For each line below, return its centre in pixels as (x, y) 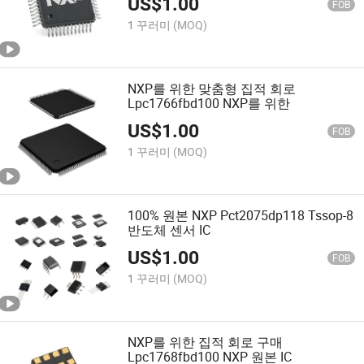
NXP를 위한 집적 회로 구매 (206, 342)
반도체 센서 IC (169, 230)
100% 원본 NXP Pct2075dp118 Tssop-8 (241, 216)
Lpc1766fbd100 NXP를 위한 (209, 103)
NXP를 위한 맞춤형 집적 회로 (212, 88)
